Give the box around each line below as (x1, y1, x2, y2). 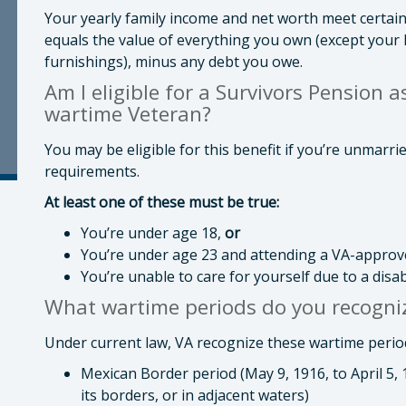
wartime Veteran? (44, 100, 211, 128)
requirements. (44, 161, 140, 181)
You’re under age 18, (81, 223, 225, 243)
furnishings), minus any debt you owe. (44, 52, 303, 72)
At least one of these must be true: (44, 192, 279, 212)
